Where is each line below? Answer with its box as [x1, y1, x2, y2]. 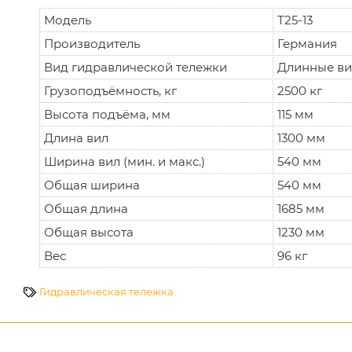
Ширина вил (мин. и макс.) [44, 154, 205, 170]
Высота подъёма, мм [44, 107, 170, 123]
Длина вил [44, 130, 108, 146]
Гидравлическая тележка [39, 285, 174, 299]
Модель [44, 13, 91, 28]
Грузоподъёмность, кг [44, 83, 177, 99]
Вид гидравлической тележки [44, 60, 227, 75]
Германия [277, 36, 337, 52]
